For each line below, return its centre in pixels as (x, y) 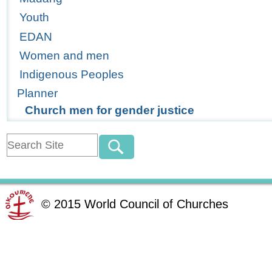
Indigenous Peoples (72, 74)
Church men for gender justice (109, 110)
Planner (38, 93)
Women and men (65, 55)
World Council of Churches (156, 204)
